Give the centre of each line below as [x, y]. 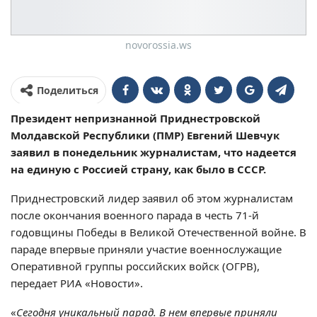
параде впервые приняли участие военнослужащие [146, 249]
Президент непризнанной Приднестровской [136, 119]
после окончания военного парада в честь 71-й [135, 215]
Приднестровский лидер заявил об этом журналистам [152, 198]
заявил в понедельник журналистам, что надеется [154, 152]
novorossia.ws [158, 45]
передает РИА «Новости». [77, 283]
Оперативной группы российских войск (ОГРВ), [135, 266]
